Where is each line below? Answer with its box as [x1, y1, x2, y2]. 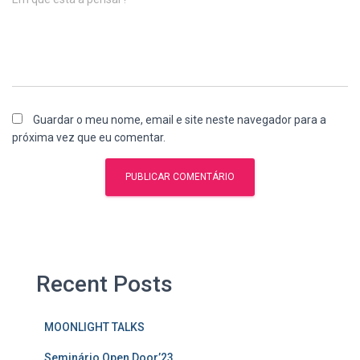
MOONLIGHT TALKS [44, 320, 145, 333]
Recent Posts [36, 270, 173, 297]
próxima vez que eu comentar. [12, 130, 166, 144]
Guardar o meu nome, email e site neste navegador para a [33, 112, 326, 126]
